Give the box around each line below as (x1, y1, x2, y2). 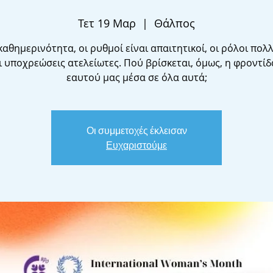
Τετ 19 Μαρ (78, 16, 136, 30)
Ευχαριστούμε (106, 139, 167, 151)
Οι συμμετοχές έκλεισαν (86, 124, 187, 136)
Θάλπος (154, 16, 195, 30)
